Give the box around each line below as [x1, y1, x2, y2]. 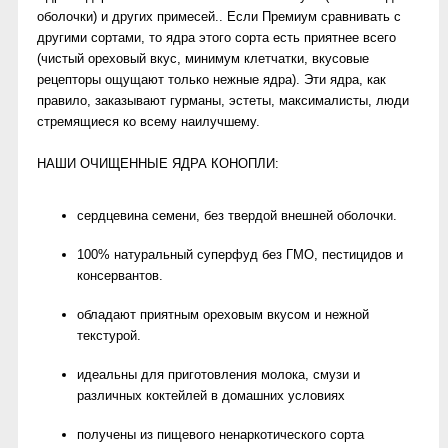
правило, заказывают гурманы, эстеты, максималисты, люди [37, 93, 409, 108]
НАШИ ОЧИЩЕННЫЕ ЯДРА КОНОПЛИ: [37, 156, 279, 171]
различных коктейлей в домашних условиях [77, 388, 345, 403]
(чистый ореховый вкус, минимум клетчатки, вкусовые [37, 51, 369, 66]
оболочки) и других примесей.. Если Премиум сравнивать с [37, 9, 401, 24]
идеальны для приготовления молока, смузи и [77, 367, 360, 382]
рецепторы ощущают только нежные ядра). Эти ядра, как [37, 72, 386, 87]
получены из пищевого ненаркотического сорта [77, 427, 364, 442]
